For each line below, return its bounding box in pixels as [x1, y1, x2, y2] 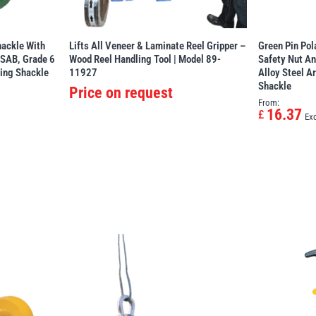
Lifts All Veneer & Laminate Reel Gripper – [69, 39, 246, 52]
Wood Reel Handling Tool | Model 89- [69, 52, 221, 66]
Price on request [69, 83, 174, 102]
